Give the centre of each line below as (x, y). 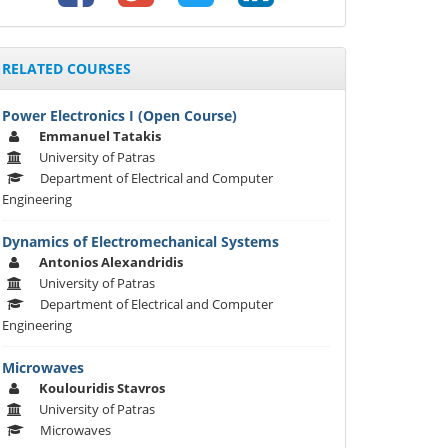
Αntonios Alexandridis (111, 262)
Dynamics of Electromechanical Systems (140, 242)
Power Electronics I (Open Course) (119, 116)
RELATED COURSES (66, 69)
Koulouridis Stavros (102, 388)
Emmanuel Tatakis (100, 136)
